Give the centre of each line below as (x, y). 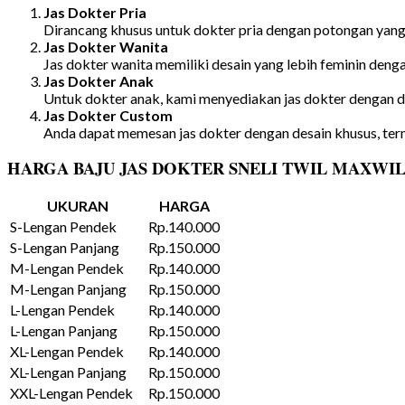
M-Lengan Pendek (67, 268)
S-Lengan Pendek (63, 226)
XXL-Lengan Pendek (71, 392)
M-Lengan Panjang (68, 288)
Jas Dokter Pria (95, 13)
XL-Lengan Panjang (68, 372)
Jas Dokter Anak (99, 81)
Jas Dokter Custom (108, 116)
